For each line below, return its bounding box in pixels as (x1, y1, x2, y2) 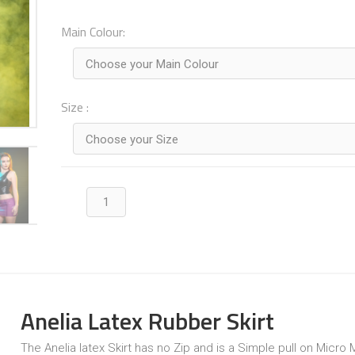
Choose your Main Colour (86, 57, 219, 71)
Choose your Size (86, 132, 179, 147)
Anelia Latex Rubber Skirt (21, 303, 274, 339)
